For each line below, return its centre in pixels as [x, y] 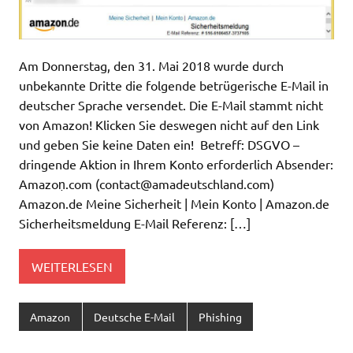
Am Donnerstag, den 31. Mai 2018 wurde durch [151, 66]
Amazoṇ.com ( [59, 184]
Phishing [220, 317]
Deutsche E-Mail [135, 317]
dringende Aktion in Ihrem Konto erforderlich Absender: [176, 164]
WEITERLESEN [72, 266]
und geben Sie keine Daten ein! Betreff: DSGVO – [159, 145]
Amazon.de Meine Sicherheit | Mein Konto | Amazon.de [174, 204]
